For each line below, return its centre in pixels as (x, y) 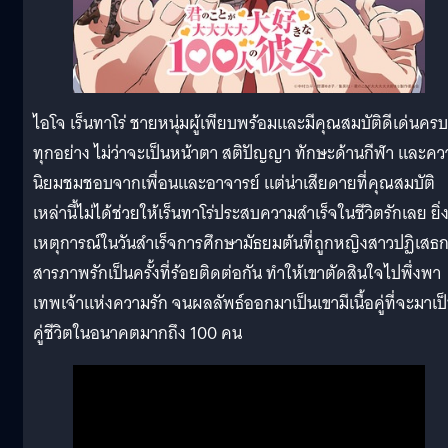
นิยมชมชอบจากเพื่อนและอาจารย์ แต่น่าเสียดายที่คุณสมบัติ (234, 184)
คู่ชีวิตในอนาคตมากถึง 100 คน (137, 334)
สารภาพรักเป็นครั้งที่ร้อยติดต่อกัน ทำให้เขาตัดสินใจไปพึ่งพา (237, 274)
